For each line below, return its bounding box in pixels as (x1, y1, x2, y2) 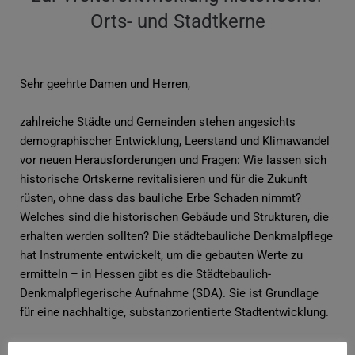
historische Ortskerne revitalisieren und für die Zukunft (20, 172, 307, 186)
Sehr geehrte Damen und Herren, (20, 77, 190, 91)
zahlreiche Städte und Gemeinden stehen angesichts (20, 115, 296, 129)
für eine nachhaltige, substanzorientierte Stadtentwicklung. (20, 305, 329, 319)
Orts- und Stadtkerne (90, 10, 265, 32)
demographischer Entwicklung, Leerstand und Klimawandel (20, 134, 330, 148)
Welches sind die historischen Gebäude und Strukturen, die (20, 210, 329, 224)
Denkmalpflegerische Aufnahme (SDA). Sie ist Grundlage (20, 286, 319, 300)
